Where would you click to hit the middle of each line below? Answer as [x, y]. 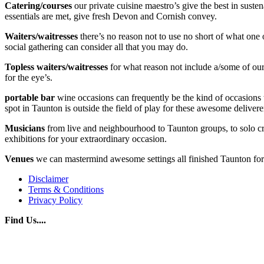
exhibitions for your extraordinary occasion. [86, 138]
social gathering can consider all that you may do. [96, 47]
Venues [19, 159]
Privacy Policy [55, 200]
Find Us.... [25, 220]
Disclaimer [48, 179]
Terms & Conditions [66, 189]
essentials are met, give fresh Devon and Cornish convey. [111, 16]
